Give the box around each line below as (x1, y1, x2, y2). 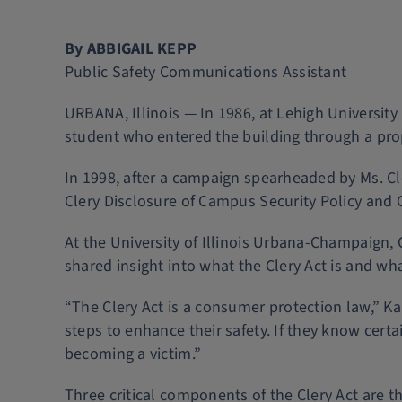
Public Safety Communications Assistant (64, 61, 347, 84)
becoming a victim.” (64, 343, 202, 366)
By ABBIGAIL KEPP (64, 38, 197, 61)
